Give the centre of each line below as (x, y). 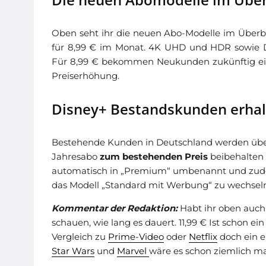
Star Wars (73, 251)
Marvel (133, 251)
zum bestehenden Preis (154, 156)
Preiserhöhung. (85, 76)
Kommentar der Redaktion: (115, 208)
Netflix (203, 237)
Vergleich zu (80, 237)
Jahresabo (76, 156)
